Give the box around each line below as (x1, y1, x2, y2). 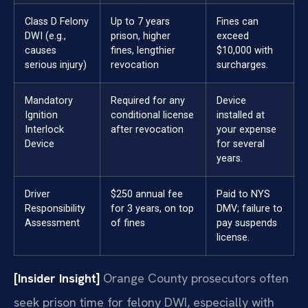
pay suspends (217, 217, 277, 230)
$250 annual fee (111, 188, 183, 201)
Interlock (25, 124, 64, 136)
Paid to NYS (217, 188, 270, 201)
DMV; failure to (217, 203, 283, 215)
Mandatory (25, 95, 73, 107)
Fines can (217, 16, 258, 28)
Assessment (25, 217, 80, 230)
